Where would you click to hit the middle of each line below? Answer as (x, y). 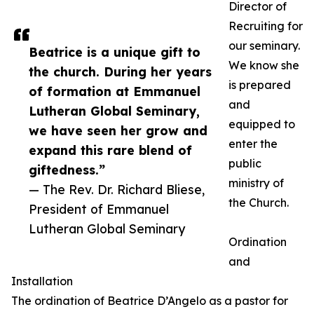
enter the (253, 144)
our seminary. (264, 46)
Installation (42, 281)
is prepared (260, 85)
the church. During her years (120, 72)
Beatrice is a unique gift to (115, 52)
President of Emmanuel (99, 209)
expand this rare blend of (110, 150)
